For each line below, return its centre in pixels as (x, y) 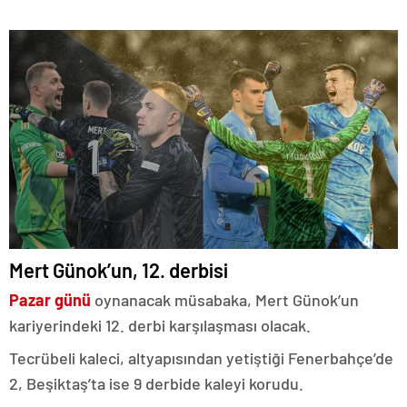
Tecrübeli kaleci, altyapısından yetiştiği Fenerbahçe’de (201, 358)
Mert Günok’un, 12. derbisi (119, 270)
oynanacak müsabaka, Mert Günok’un (225, 300)
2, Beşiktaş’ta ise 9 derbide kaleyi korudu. (156, 383)
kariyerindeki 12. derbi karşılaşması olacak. (160, 325)
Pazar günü (50, 300)
